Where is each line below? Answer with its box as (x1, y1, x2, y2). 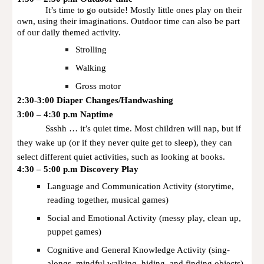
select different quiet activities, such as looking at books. (17, 152, 226, 161)
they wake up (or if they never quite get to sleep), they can (17, 138, 233, 147)
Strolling (75, 45, 107, 54)
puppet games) (47, 227, 102, 236)
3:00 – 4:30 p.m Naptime (17, 110, 114, 119)
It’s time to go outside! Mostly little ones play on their (45, 5, 243, 15)
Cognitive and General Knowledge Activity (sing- (47, 245, 230, 255)
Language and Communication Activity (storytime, (47, 181, 235, 191)
